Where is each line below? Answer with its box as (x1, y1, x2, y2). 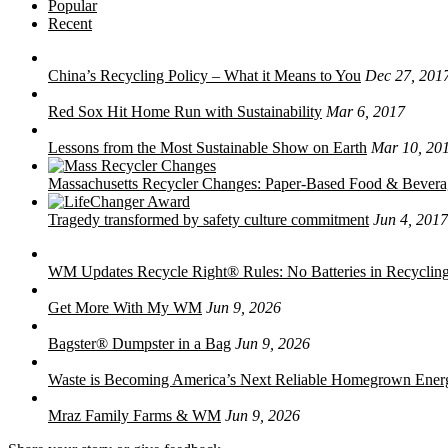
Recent (48, 14, 92, 32)
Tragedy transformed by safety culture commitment (48, 210, 369, 228)
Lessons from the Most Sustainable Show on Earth (48, 138, 367, 156)
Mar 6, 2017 (326, 102, 405, 120)
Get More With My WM (48, 298, 202, 316)
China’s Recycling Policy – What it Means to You (48, 66, 361, 84)
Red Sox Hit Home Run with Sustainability (48, 102, 322, 120)
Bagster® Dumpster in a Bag (48, 334, 231, 352)
